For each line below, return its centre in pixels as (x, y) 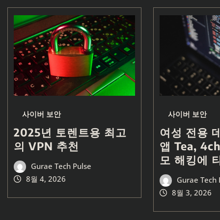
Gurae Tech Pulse (61, 166)
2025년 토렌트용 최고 (70, 132)
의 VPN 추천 (46, 146)
